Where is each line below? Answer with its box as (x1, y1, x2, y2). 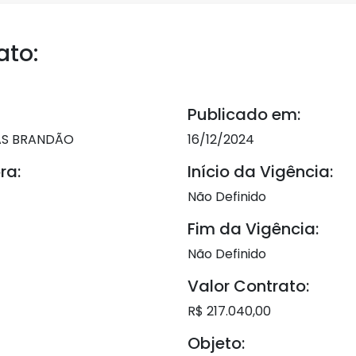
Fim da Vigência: (188, 218, 319, 240)
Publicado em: (188, 103, 300, 126)
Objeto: (188, 332, 245, 354)
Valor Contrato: (188, 275, 309, 297)
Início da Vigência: (188, 161, 333, 183)
